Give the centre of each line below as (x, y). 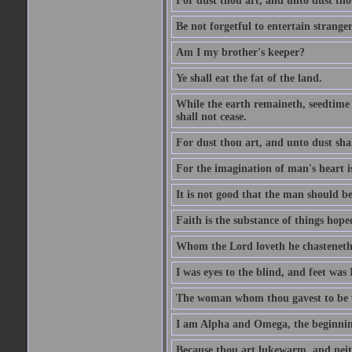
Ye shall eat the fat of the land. (249, 78)
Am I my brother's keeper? (240, 52)
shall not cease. (211, 117)
